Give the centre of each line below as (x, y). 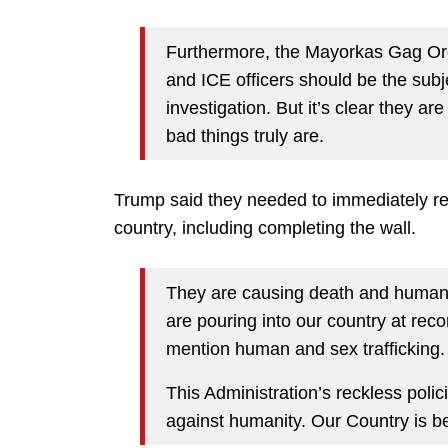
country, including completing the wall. (265, 228)
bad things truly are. (245, 135)
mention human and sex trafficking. (305, 348)
